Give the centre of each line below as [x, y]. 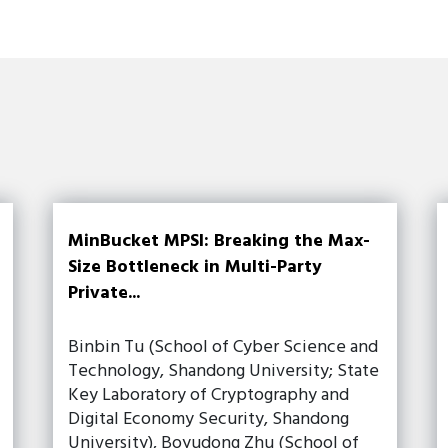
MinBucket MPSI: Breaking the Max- [219, 241]
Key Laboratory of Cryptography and [209, 395]
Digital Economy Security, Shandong [209, 419]
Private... [104, 293]
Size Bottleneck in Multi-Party [195, 267]
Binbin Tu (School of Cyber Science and [223, 347]
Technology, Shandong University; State [224, 371]
